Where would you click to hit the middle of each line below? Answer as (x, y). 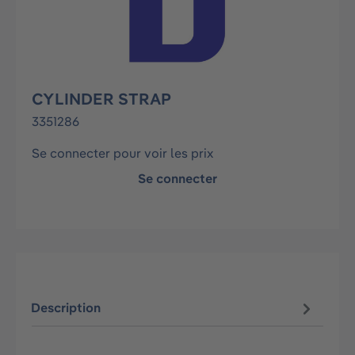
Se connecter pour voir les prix (122, 153)
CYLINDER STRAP (101, 99)
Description (66, 308)
